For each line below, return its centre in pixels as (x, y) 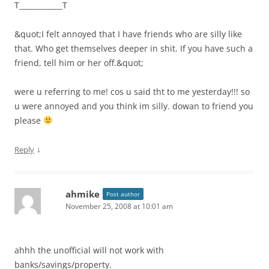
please (29, 120)
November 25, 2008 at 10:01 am (119, 206)
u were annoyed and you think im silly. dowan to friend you (134, 106)
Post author (123, 194)
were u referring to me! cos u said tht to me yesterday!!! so (132, 92)
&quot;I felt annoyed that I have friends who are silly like (128, 34)
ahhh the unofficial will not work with (89, 250)
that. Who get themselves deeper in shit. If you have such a (134, 48)
